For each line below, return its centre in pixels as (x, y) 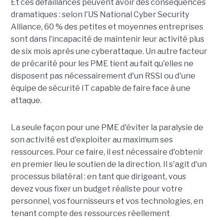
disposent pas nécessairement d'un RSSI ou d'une (103, 76)
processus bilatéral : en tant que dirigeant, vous (98, 177)
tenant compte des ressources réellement (90, 214)
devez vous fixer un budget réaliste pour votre (96, 189)
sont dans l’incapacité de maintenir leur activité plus (107, 39)
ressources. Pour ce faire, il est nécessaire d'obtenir (107, 152)
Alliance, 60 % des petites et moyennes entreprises (107, 27)
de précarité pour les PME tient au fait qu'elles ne (102, 64)
